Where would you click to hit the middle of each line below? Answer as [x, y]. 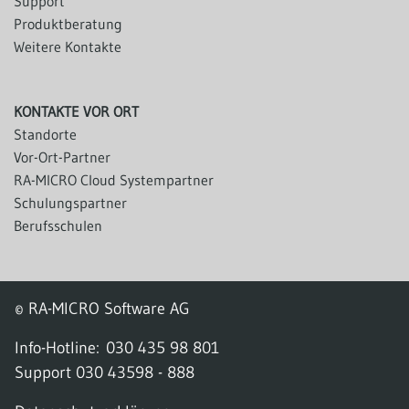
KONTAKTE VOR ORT [76, 111]
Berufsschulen [58, 225]
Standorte [45, 134]
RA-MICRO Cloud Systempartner [114, 179]
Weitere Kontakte [68, 46]
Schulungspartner [70, 202]
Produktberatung [68, 23]
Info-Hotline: [60, 347]
